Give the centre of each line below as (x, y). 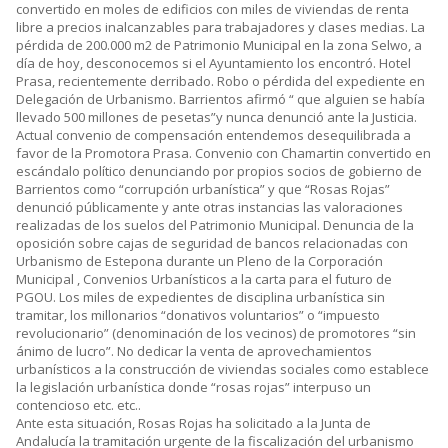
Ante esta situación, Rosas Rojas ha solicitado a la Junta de (193, 423)
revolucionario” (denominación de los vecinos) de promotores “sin (216, 333)
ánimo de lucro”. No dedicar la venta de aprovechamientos (194, 351)
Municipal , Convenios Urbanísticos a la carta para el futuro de (204, 279)
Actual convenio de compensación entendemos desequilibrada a (213, 135)
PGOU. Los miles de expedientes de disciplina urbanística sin (200, 297)
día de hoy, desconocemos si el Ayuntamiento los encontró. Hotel (213, 63)
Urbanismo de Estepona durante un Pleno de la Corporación (199, 261)
